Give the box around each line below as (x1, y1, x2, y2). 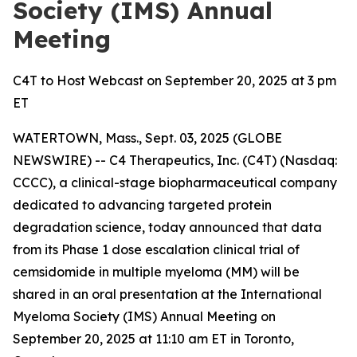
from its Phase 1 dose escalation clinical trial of (13, 241, 300, 257)
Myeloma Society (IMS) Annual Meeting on (13, 308, 276, 324)
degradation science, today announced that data (13, 219, 322, 235)
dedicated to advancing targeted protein (13, 197, 272, 213)
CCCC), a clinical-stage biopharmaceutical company (13, 175, 337, 190)
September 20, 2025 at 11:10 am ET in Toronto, (13, 331, 294, 347)
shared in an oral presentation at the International (13, 286, 322, 302)
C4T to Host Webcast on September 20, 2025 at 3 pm (13, 73, 336, 88)
